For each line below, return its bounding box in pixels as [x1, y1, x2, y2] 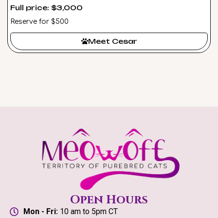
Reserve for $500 [10, 18, 69, 25]
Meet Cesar [88, 37, 137, 45]
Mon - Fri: [23, 206, 58, 216]
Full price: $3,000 [10, 3, 83, 12]
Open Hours [70, 192, 148, 208]
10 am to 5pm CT [57, 206, 118, 216]
